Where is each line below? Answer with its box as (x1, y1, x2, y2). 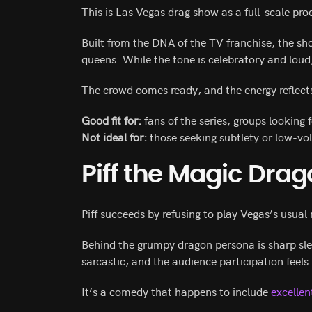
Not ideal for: (81, 129, 147, 144)
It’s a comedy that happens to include (81, 283, 271, 299)
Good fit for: (81, 112, 141, 127)
